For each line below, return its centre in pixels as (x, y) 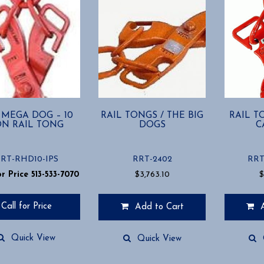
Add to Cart (159, 207)
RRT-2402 (152, 159)
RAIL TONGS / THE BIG (152, 115)
